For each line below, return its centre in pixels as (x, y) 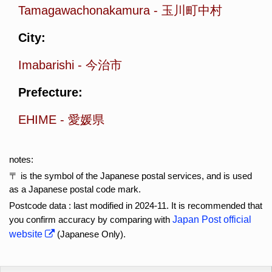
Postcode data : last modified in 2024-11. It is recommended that (136, 206)
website (27, 234)
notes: (21, 159)
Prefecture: (50, 92)
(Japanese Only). (90, 234)
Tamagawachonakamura (84, 10)
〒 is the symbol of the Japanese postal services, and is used (131, 176)
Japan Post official (212, 219)
